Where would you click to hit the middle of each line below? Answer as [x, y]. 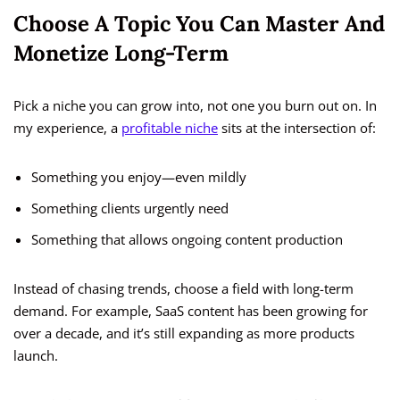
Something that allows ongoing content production [187, 240]
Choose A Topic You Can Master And [199, 24]
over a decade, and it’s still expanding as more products [184, 333]
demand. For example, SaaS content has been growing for [191, 311]
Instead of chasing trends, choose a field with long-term [183, 289]
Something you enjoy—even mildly [139, 177]
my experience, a [67, 128]
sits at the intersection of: [297, 128]
